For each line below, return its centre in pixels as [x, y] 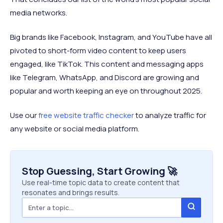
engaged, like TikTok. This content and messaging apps [107, 64]
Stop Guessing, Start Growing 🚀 [100, 171]
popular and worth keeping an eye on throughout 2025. [106, 91]
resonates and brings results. [71, 192]
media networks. [39, 12]
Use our [24, 115]
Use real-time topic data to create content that [101, 182]
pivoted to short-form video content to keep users [98, 50]
